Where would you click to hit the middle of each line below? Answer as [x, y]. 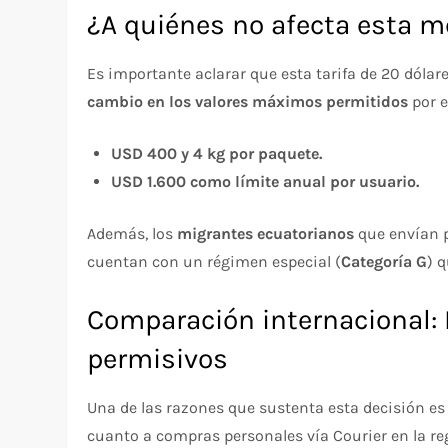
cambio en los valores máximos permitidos [248, 101]
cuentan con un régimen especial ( [214, 261]
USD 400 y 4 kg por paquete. [217, 153]
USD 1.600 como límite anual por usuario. [265, 181]
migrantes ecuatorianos [266, 233]
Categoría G [384, 261]
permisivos [158, 358]
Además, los [132, 233]
